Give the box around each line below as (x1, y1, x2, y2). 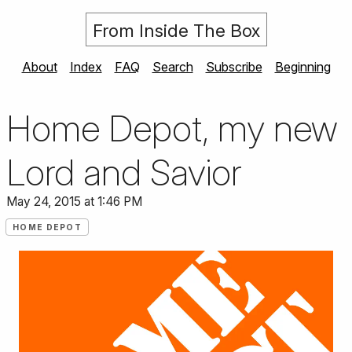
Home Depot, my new (6, 106, 338, 151)
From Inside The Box (92, 20, 260, 41)
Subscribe (205, 59, 262, 75)
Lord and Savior (6, 150, 241, 195)
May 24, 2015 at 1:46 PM (6, 194, 142, 210)
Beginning (274, 59, 331, 75)
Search (152, 59, 193, 75)
